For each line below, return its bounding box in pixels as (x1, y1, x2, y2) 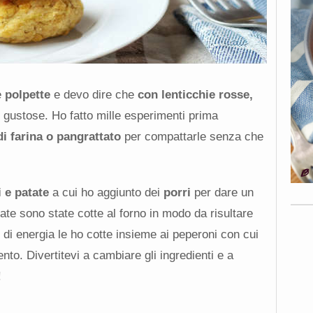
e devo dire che (50, 87, 138, 101)
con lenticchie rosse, (137, 87, 253, 101)
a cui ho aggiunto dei (48, 185, 163, 199)
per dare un (190, 185, 254, 199)
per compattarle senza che (120, 129, 263, 143)
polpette (4, 87, 50, 101)
